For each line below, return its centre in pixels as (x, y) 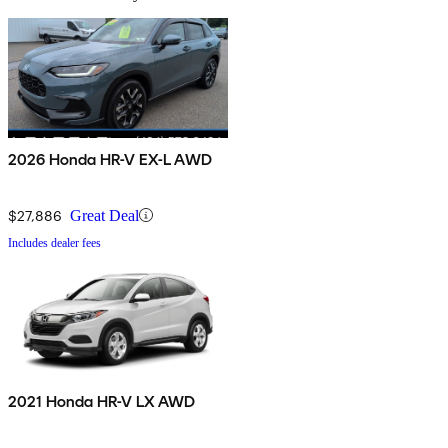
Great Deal (104, 215)
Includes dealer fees (54, 242)
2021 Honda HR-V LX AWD (102, 401)
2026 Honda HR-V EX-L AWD (110, 159)
